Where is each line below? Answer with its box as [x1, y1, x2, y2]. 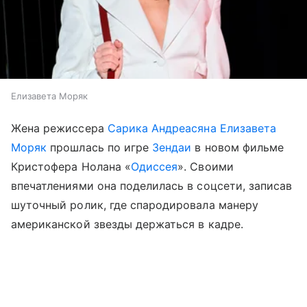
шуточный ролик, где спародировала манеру [11, 197, 258, 212]
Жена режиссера [11, 121, 108, 135]
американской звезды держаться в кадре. [11, 217, 243, 231]
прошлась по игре [47, 140, 153, 154]
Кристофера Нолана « [11, 159, 131, 173]
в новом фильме [191, 140, 284, 154]
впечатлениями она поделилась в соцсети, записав [11, 178, 293, 193]
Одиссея [130, 159, 178, 173]
